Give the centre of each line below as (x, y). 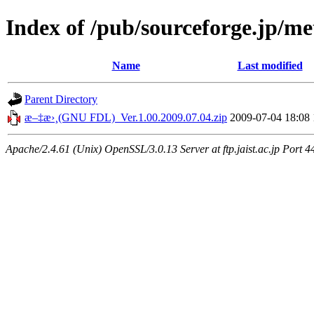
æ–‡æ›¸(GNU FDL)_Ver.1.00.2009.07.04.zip (126, 117)
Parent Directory (61, 99)
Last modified (270, 65)
